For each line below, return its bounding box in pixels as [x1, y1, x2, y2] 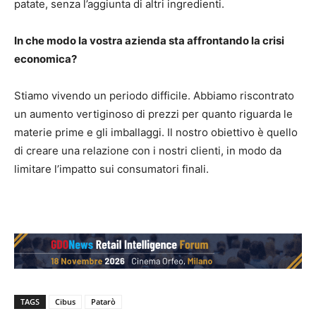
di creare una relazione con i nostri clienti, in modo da [14, 143, 281, 157]
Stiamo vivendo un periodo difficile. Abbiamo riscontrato [14, 88, 294, 102]
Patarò [91, 296, 116, 308]
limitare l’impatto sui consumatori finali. [14, 162, 209, 176]
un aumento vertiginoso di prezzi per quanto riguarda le [14, 107, 293, 121]
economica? [14, 51, 77, 66]
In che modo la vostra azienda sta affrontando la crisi [14, 33, 284, 47]
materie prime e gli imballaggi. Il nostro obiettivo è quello [14, 125, 298, 139]
